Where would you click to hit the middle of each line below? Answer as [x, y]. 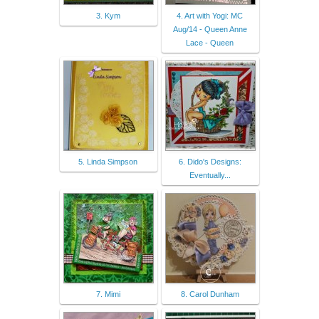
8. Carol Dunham [210, 294]
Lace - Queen [210, 42]
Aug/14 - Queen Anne [210, 29]
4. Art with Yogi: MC [210, 15]
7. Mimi [108, 294]
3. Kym [108, 15]
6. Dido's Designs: [210, 161]
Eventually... [210, 175]
